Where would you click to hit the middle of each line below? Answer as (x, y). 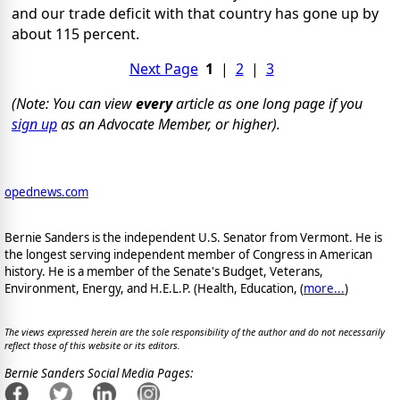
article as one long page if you (267, 103)
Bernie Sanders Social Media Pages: (99, 373)
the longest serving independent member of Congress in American (188, 255)
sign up (34, 124)
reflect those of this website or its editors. (92, 346)
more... (324, 289)
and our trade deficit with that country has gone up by (195, 13)
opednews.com (46, 192)
